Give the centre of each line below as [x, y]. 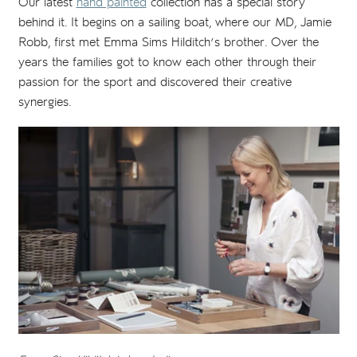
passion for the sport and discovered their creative [155, 82]
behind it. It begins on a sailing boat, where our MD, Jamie [175, 23]
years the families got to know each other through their [167, 63]
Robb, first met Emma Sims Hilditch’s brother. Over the [168, 43]
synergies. [45, 102]
